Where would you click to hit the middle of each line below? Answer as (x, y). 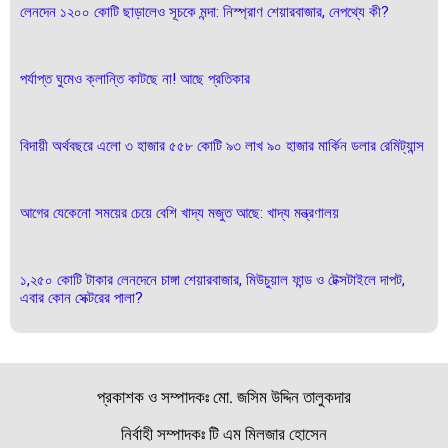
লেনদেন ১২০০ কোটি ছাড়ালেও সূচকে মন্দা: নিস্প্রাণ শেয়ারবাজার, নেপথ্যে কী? (204, 11)
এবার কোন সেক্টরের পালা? (81, 297)
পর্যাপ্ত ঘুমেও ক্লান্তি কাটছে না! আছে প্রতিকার (135, 78)
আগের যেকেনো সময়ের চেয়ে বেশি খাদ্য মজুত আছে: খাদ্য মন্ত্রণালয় (179, 212)
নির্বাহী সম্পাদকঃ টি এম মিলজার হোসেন (224, 433)
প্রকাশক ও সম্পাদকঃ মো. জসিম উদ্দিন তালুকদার (224, 396)
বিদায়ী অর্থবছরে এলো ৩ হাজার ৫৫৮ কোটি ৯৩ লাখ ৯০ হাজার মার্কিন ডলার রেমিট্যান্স (222, 145)
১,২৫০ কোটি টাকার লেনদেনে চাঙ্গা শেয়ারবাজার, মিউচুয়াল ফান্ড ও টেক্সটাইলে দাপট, (212, 279)
